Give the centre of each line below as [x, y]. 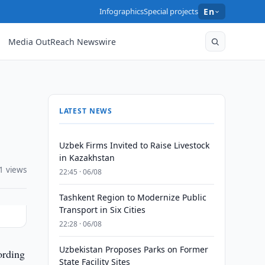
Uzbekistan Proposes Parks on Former [133, 249]
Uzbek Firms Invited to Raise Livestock [134, 145]
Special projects [171, 11]
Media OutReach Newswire [62, 41]
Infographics [122, 11]
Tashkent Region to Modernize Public [132, 197]
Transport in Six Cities [102, 210]
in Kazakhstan [87, 158]
